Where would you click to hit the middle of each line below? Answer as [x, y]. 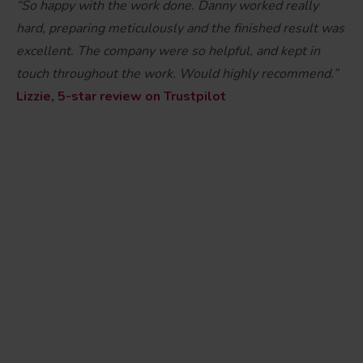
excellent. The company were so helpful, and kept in [168, 51]
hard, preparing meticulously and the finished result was [180, 28]
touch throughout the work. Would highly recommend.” [177, 73]
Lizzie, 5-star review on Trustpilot [123, 96]
